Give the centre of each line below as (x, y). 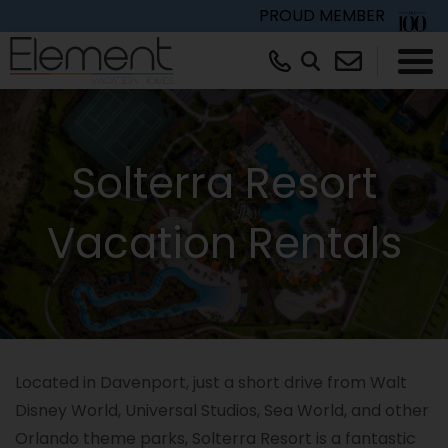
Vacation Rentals (224, 243)
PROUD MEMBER (322, 15)
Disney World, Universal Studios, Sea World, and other (222, 410)
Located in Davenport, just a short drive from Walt (211, 382)
